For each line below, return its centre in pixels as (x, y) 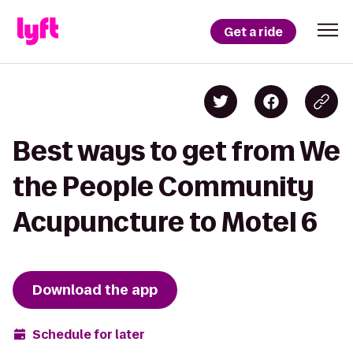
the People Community (163, 186)
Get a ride (253, 32)
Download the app (95, 290)
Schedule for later (89, 334)
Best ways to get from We (176, 151)
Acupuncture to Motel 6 (165, 222)
